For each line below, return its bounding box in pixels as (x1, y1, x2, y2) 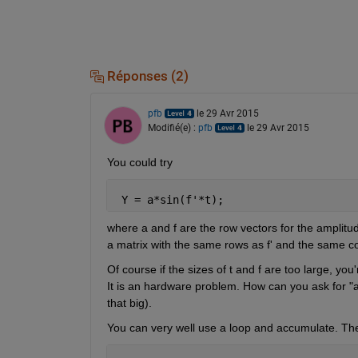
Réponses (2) (103, 68, 189, 84)
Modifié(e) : (147, 122, 198, 134)
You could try (106, 156, 173, 169)
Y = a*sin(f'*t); (114, 193, 224, 207)
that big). (106, 296, 152, 310)
